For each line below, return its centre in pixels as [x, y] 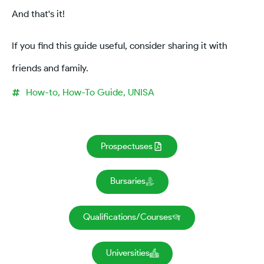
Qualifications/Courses [128, 217]
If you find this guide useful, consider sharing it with [120, 46]
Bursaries [128, 181]
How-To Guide [93, 92]
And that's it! [38, 14]
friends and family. [50, 68]
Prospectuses [127, 146]
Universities [128, 253]
